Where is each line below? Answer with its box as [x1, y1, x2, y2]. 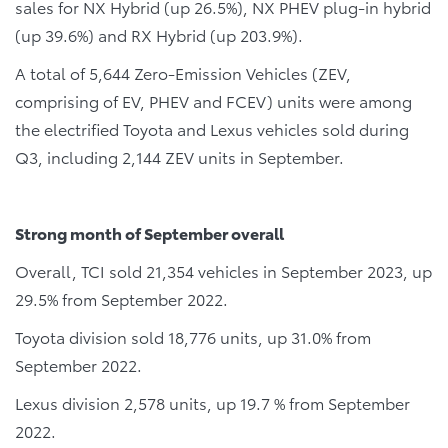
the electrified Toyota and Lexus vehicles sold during [15, 117, 409, 140]
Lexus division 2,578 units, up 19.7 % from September [15, 391, 410, 414]
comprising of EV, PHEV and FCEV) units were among [15, 89, 412, 112]
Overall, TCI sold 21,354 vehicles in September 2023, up [15, 259, 432, 282]
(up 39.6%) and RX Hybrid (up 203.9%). [15, 23, 303, 46]
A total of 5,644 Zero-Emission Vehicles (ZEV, [15, 61, 351, 84]
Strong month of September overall [15, 221, 284, 244]
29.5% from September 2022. [15, 287, 228, 310]
